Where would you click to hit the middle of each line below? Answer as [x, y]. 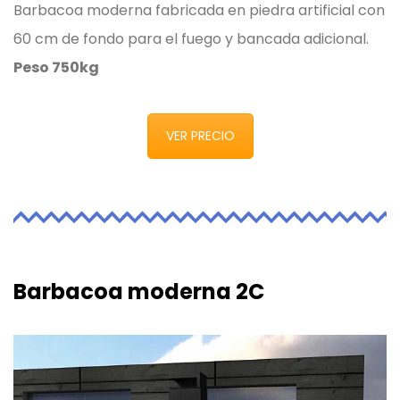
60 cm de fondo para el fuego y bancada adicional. [191, 38]
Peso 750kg [56, 67]
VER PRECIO [200, 135]
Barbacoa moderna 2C [139, 291]
